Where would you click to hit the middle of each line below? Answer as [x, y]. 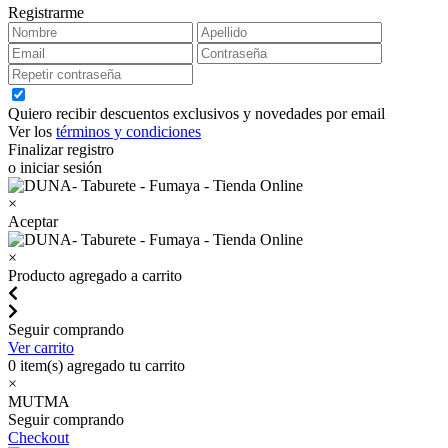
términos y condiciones [128, 131]
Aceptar [33, 221]
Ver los [32, 131]
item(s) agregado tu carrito [100, 365]
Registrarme [46, 12]
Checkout [38, 437]
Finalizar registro [61, 149]
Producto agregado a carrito [95, 275]
